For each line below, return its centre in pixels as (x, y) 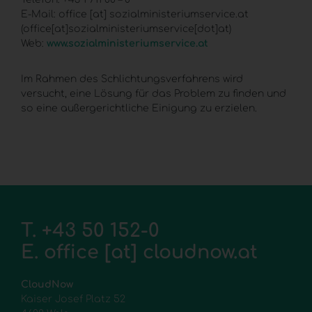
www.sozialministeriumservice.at (127, 44)
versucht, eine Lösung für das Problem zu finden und (154, 94)
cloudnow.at (200, 252)
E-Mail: (40, 14)
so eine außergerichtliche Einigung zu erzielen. (139, 108)
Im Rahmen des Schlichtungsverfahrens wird (132, 79)
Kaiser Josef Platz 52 (73, 299)
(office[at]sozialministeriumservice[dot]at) (126, 29)
